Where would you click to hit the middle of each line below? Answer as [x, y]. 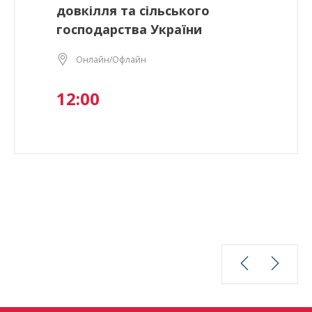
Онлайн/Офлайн [111, 59]
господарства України [129, 30]
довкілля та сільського [133, 11]
